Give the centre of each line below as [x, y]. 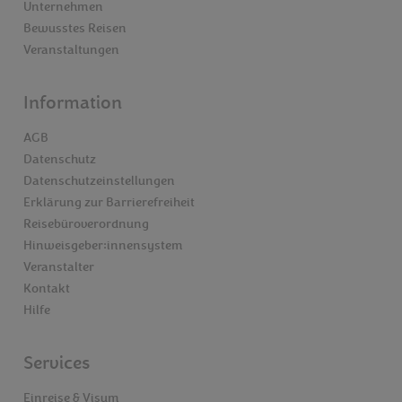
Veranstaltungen [71, 51]
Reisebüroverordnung [86, 225]
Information [73, 104]
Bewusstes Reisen [75, 29]
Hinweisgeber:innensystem [103, 246]
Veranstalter [59, 268]
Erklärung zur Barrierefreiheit [109, 203]
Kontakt [47, 289]
